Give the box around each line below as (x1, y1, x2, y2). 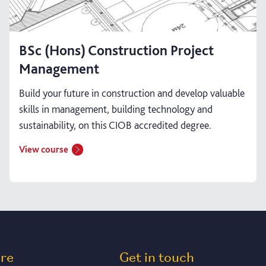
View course (19, 143, 68, 155)
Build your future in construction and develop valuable (19, 86, 245, 99)
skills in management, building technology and (19, 102, 213, 115)
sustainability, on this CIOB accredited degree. (19, 118, 211, 131)
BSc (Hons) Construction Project (19, 41, 214, 59)
